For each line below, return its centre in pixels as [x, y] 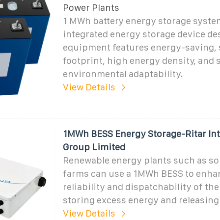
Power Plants [91, 7]
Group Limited [94, 147]
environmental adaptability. [123, 74]
